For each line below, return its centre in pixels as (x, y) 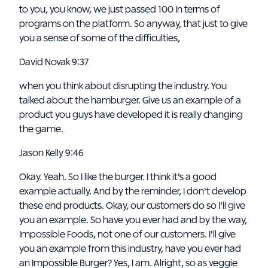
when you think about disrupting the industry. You (123, 86)
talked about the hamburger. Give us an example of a (130, 100)
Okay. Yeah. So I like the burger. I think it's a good (118, 177)
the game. (41, 129)
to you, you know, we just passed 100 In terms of (120, 10)
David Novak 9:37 (55, 62)
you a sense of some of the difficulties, (100, 38)
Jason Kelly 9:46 (52, 153)
